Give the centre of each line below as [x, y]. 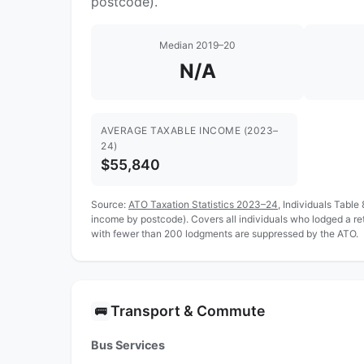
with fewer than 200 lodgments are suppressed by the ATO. [225, 233]
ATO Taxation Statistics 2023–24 [203, 204]
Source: [110, 204]
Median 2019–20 [197, 45]
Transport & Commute [188, 310]
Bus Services [128, 344]
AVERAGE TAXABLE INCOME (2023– [190, 131]
